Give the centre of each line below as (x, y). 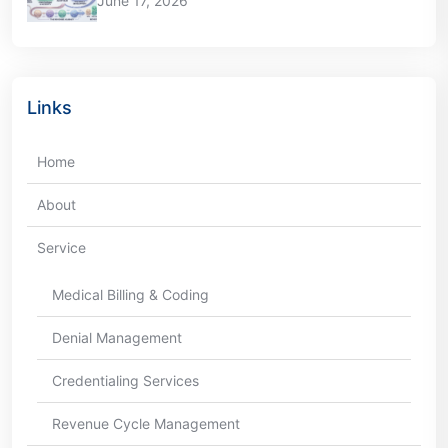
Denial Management (117, 338)
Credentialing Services (125, 381)
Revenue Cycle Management (146, 424)
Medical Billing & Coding (130, 295)
